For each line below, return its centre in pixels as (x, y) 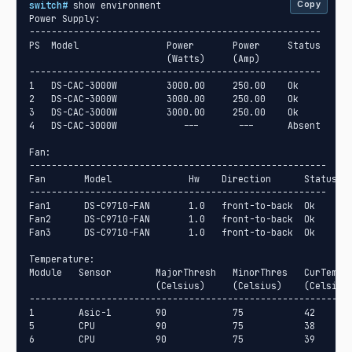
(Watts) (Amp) (145, 59)
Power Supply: (65, 19)
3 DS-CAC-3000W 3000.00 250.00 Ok (164, 112)
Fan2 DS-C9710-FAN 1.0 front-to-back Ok (172, 219)
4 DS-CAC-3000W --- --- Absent (175, 126)
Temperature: (62, 259)
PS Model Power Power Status (175, 46)
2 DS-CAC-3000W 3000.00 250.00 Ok (164, 99)
